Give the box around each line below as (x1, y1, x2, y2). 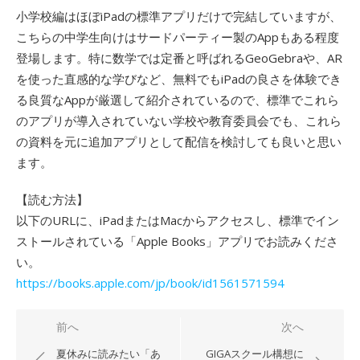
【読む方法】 (16, 190, 88, 207)
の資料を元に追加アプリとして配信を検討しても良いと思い (16, 133, 342, 149)
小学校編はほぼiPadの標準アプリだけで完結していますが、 (16, 7, 342, 24)
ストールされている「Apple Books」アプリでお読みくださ (16, 232, 338, 249)
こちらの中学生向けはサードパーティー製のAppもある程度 (16, 28, 339, 45)
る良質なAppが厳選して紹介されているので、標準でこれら (16, 91, 339, 108)
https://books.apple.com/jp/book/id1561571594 (16, 274, 284, 291)
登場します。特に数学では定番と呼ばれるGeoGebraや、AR (16, 49, 342, 66)
